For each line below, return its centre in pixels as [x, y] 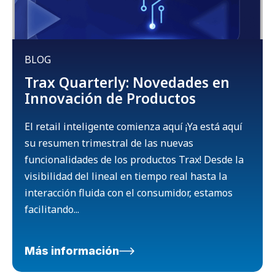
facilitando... [52, 209]
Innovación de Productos [110, 98]
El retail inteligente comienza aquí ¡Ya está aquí [134, 126]
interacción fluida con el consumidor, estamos [129, 192]
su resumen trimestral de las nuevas [109, 143]
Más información [72, 250]
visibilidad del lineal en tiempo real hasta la [126, 176]
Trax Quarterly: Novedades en [127, 82]
